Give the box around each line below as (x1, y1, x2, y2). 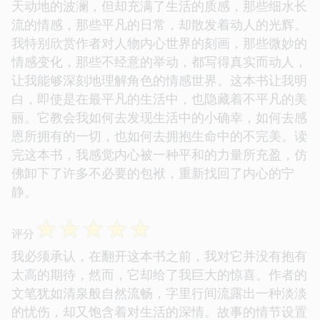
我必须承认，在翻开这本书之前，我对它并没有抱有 (11, 247, 307, 265)
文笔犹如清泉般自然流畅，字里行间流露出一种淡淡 (11, 284, 307, 302)
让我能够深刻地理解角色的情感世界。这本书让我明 (11, 71, 307, 89)
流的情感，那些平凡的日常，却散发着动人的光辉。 (11, 16, 307, 34)
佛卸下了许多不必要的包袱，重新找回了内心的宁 (11, 164, 294, 182)
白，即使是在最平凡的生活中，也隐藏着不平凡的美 (11, 90, 307, 108)
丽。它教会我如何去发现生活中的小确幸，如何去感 (11, 109, 307, 126)
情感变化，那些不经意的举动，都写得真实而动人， (11, 53, 307, 71)
